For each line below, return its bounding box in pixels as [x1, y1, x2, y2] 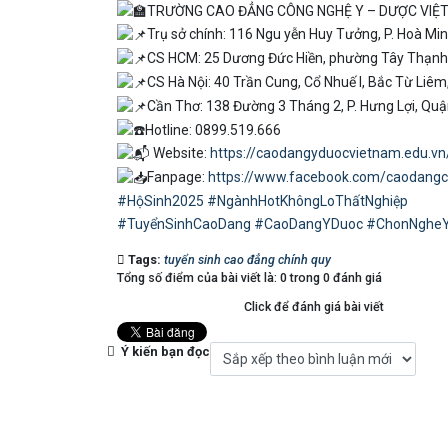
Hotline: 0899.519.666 [145, 121, 281, 138]
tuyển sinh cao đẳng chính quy [164, 252, 331, 267]
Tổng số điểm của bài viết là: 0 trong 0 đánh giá [117, 270, 382, 285]
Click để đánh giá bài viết [244, 299, 384, 314]
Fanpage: [147, 169, 208, 186]
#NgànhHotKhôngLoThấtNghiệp [207, 193, 408, 209]
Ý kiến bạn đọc [118, 344, 210, 359]
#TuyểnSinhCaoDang [117, 216, 251, 232]
